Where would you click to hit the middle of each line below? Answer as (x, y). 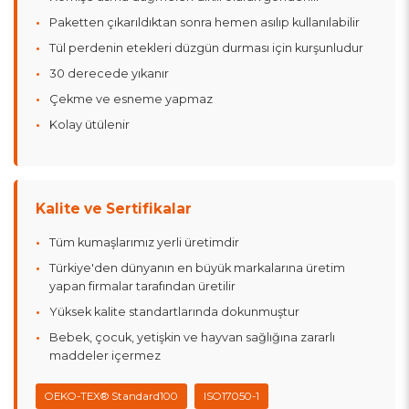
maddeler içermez (105, 355)
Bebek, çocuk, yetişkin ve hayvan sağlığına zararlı (192, 337)
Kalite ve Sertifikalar (114, 208)
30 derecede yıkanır (109, 73)
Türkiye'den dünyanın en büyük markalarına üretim (197, 267)
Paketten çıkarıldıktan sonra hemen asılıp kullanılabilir (204, 22)
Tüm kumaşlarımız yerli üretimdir (144, 242)
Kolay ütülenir (89, 124)
